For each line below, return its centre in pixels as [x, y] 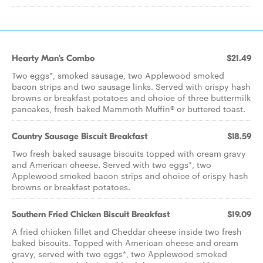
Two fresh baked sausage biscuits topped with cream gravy [129, 153]
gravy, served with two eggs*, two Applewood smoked [119, 254]
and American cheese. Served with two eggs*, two [112, 164]
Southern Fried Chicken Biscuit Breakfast [91, 214]
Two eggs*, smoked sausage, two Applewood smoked [118, 75]
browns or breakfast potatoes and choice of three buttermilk [131, 97]
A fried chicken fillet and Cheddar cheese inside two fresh [127, 231]
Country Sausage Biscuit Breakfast [80, 136]
